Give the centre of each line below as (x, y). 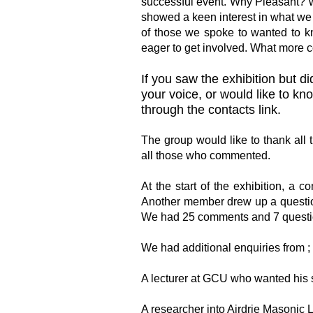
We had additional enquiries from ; (226, 248)
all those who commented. (206, 155)
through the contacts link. (211, 110)
